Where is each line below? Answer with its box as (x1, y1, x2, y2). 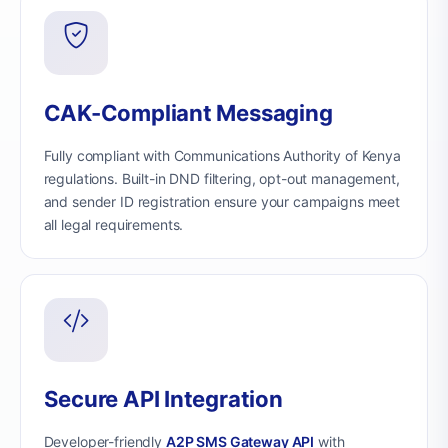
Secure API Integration (43, 386, 283, 413)
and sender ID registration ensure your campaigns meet (43, 192, 401, 210)
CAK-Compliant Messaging (43, 99, 333, 126)
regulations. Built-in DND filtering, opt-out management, (43, 169, 400, 187)
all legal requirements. (43, 215, 184, 233)
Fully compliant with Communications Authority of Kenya (43, 146, 401, 164)
